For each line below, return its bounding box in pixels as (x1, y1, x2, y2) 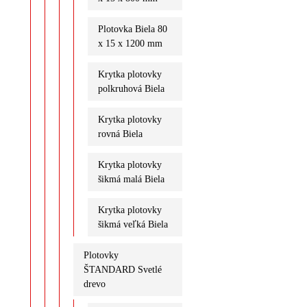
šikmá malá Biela (97, 173, 164, 184)
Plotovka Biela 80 (97, 23, 167, 34)
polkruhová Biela (97, 83, 164, 94)
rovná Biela (97, 128, 143, 139)
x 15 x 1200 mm (97, 38, 162, 49)
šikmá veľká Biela (97, 219, 168, 230)
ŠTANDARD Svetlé (83, 264, 162, 275)
